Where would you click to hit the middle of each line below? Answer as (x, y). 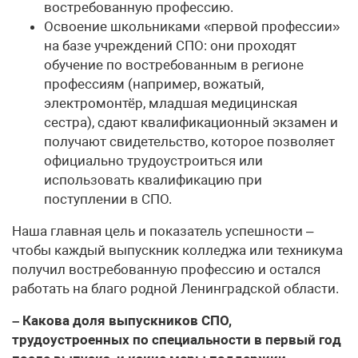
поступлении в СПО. (108, 199)
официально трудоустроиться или (153, 161)
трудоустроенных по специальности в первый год (177, 340)
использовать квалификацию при (153, 180)
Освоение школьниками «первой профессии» (192, 27)
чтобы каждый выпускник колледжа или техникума (177, 251)
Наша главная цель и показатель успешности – (163, 231)
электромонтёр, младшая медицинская (171, 103)
